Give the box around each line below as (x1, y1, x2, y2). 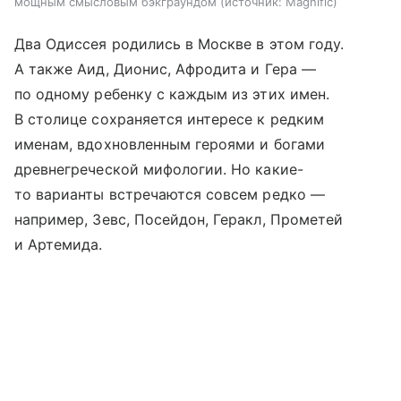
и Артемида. (14, 235, 103, 253)
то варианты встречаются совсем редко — (14, 184, 325, 203)
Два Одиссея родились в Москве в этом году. (14, 34, 345, 53)
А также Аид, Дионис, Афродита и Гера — (14, 59, 316, 78)
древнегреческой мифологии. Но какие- (14, 159, 303, 178)
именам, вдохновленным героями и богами (14, 134, 325, 153)
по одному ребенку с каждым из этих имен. (14, 84, 329, 103)
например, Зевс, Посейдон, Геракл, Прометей (14, 209, 344, 228)
